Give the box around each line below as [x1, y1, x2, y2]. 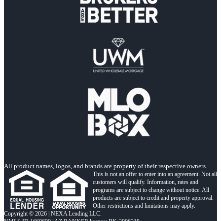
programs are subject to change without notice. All [93, 186, 209, 193]
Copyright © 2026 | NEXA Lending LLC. [4, 210, 102, 217]
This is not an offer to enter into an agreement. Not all [93, 170, 217, 178]
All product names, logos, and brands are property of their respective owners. [4, 162, 207, 170]
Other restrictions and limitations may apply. [93, 202, 195, 209]
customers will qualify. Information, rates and [93, 178, 198, 185]
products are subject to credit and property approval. [93, 194, 214, 201]
